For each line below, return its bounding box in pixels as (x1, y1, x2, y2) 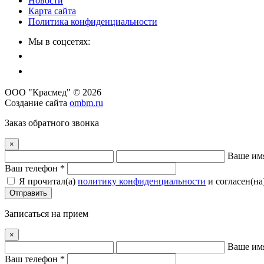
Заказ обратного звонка (5, 118, 99, 128)
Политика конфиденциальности (28, 16, 157, 27)
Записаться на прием (5, 209, 88, 219)
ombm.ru (70, 98, 103, 108)
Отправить (9, 189, 47, 198)
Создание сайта (5, 98, 70, 108)
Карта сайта (28, 6, 76, 16)
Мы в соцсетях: (28, 37, 90, 47)
